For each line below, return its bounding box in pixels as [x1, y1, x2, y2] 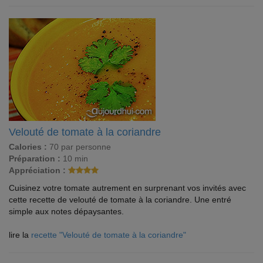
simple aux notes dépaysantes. [9, 207, 124, 216]
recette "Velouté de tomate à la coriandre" [31, 230, 186, 240]
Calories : [9, 142, 47, 151]
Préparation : [9, 154, 60, 163]
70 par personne [47, 142, 111, 151]
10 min [60, 154, 88, 163]
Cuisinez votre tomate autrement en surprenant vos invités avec [9, 183, 246, 193]
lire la [9, 230, 31, 240]
